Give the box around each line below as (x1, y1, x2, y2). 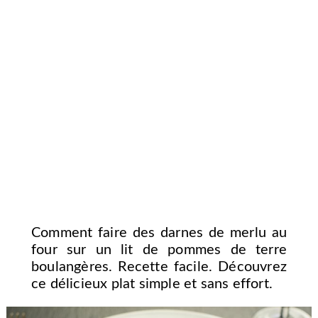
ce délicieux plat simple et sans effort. (31, 277, 273, 292)
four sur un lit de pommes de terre (31, 243, 287, 258)
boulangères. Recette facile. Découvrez (31, 260, 287, 275)
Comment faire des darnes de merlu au (31, 226, 287, 241)
